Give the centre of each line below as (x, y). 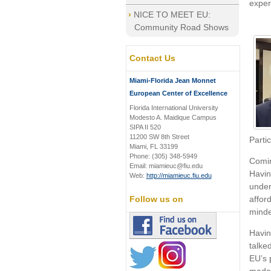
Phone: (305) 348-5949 (163, 156)
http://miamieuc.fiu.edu (179, 175)
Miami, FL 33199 (153, 146)
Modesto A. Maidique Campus (173, 117)
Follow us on (156, 199)
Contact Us (152, 58)
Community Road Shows (181, 27)
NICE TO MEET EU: (172, 15)
